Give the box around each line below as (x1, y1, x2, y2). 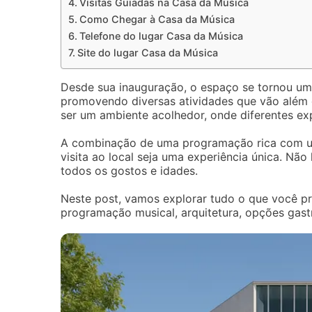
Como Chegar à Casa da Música (79, 13, 235, 25)
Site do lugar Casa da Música (77, 47, 218, 58)
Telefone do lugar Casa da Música (79, 30, 243, 42)
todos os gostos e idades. (61, 164, 198, 178)
